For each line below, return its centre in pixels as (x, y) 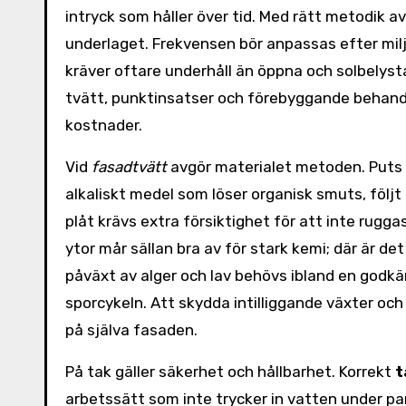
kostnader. (104, 125)
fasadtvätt (129, 167)
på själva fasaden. (131, 330)
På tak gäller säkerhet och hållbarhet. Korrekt (230, 372)
